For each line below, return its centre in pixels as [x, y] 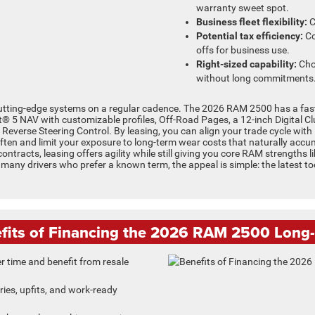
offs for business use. [243, 50]
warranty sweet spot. [243, 7]
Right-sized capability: [246, 64]
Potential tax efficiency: [250, 36]
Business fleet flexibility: [252, 21]
